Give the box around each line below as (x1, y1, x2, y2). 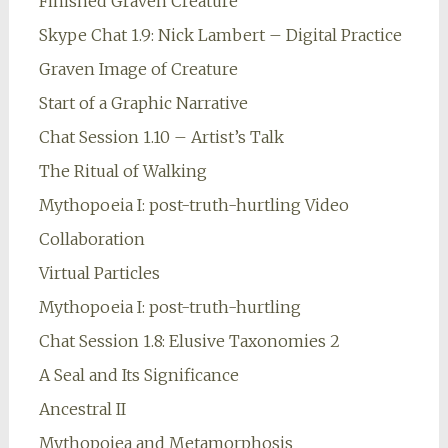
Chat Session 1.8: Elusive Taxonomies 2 (38, 331, 340, 352)
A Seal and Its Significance (38, 365, 239, 386)
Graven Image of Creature (38, 59, 238, 80)
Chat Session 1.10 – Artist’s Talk (38, 127, 284, 148)
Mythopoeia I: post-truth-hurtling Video (38, 195, 349, 216)
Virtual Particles (38, 263, 160, 284)
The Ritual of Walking (38, 161, 207, 182)
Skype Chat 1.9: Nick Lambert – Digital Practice (38, 25, 402, 46)
